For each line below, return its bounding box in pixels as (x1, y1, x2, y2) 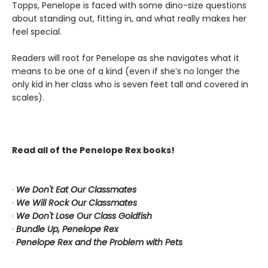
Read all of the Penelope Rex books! (12, 144, 175, 156)
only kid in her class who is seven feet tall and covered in (12, 78, 248, 90)
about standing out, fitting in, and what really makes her (12, 13, 246, 25)
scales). (12, 92, 44, 103)
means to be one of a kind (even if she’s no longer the (12, 65, 240, 77)
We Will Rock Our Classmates (16, 197, 137, 209)
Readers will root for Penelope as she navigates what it (12, 52, 239, 64)
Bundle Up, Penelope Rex (16, 223, 118, 235)
